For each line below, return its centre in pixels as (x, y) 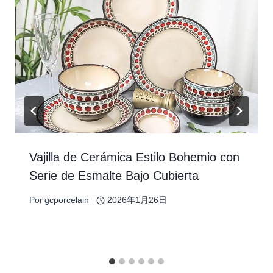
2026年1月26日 (137, 200)
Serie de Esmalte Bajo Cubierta (114, 176)
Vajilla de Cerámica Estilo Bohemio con (134, 158)
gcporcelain (67, 200)
